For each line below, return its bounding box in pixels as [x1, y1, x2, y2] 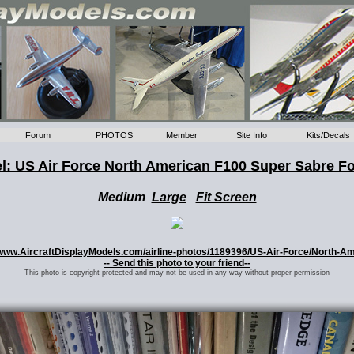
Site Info [236, 130, 268, 141]
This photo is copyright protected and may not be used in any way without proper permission [24, 269, 330, 277]
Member [166, 130, 198, 141]
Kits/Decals [307, 130, 351, 141]
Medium [97, 190, 152, 204]
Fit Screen [195, 190, 257, 204]
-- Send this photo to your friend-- [104, 258, 250, 269]
